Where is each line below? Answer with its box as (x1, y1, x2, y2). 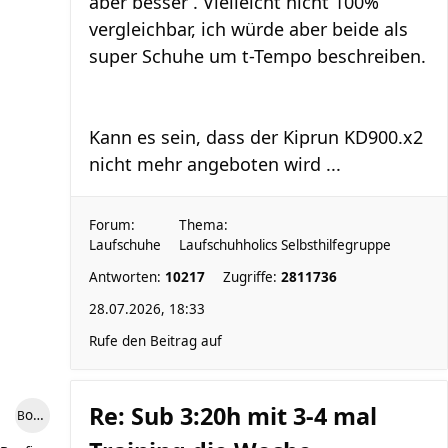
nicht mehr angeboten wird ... (89, 152, 341, 176)
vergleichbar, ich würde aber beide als (89, 17, 408, 41)
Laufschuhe (89, 236, 161, 254)
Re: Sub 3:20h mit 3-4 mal (89, 400, 377, 432)
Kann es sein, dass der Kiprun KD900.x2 (89, 125, 423, 149)
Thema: (179, 216, 228, 234)
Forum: (89, 216, 135, 234)
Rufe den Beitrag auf (89, 332, 222, 350)
